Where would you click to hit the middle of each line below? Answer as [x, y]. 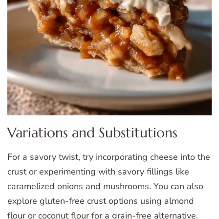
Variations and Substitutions [92, 132]
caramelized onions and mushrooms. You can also [105, 186]
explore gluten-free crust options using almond [101, 201]
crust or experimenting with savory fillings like [98, 172]
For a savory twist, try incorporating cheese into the [109, 157]
